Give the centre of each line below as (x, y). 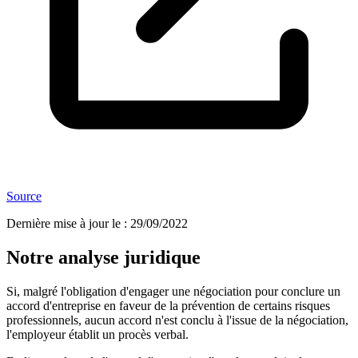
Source (24, 197)
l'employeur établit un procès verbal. (99, 335)
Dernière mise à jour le (64, 224)
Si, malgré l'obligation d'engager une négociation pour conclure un (173, 292)
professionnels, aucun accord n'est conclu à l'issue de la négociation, (177, 320)
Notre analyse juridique (103, 258)
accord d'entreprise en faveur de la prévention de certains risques (168, 306)
